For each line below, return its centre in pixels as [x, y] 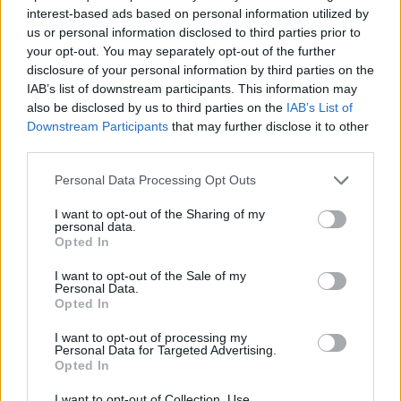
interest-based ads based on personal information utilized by [198, 13]
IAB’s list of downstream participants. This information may [192, 88]
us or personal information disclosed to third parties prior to [194, 32]
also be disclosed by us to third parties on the [157, 107]
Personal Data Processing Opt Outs [155, 180]
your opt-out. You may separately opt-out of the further [181, 51]
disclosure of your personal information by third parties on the [200, 69]
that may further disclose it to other [269, 126]
